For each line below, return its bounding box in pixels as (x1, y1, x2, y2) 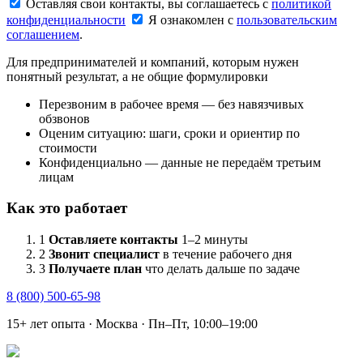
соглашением (6, 27, 79, 41)
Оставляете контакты (49, 233, 178, 246)
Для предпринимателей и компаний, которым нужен (6, 54, 299, 69)
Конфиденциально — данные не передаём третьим (39, 155, 321, 169)
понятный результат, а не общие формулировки (6, 69, 268, 83)
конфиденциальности (6, 12, 126, 27)
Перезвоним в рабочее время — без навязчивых (39, 96, 304, 111)
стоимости (39, 140, 97, 155)
